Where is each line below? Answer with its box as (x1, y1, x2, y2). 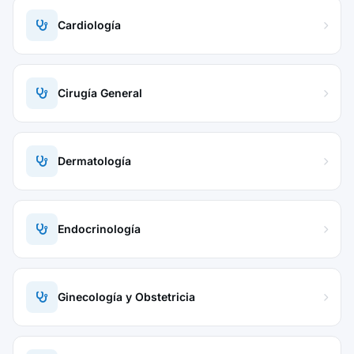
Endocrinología (58, 222, 141, 235)
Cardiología (58, 18, 121, 32)
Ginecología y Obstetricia (58, 290, 195, 303)
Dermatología (58, 154, 131, 168)
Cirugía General (58, 86, 142, 100)
